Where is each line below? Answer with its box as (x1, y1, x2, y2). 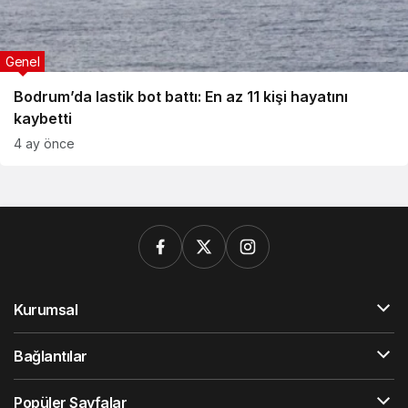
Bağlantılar (14, 347, 87, 365)
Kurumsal (14, 301, 78, 319)
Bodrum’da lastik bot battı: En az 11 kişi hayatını (14, 87, 348, 106)
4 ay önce (14, 136, 75, 151)
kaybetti (14, 109, 72, 127)
